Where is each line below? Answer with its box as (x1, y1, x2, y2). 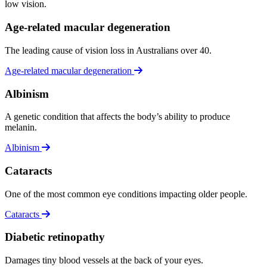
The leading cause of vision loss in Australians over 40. (5, 45, 214, 55)
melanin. (5, 122, 39, 133)
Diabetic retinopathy (5, 231, 105, 244)
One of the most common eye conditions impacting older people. (5, 188, 250, 199)
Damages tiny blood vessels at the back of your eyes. (5, 255, 206, 266)
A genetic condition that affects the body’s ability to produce (5, 111, 230, 122)
